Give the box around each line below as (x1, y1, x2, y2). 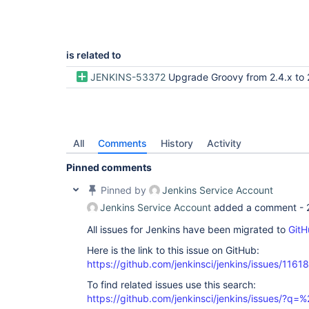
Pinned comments (66, 161, 152, 173)
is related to (66, 49, 121, 61)
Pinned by (98, 184, 149, 196)
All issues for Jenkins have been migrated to (87, 223, 288, 235)
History (161, 137, 193, 149)
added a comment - (211, 201, 306, 213)
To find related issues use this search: (87, 279, 256, 290)
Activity (207, 137, 241, 149)
